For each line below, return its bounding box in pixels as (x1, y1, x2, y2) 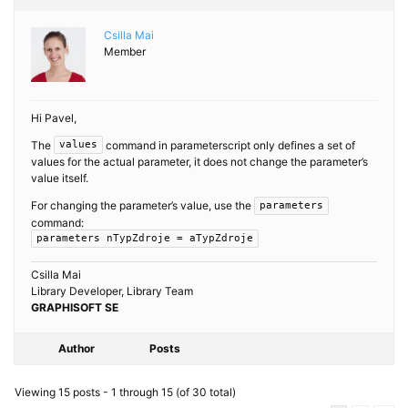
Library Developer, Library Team (31, 283, 193, 298)
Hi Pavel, (31, 111, 76, 126)
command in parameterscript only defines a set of (103, 138, 355, 153)
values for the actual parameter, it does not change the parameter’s (31, 155, 368, 169)
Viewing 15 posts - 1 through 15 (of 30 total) (15, 384, 236, 399)
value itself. (31, 171, 88, 186)
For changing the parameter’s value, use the (31, 199, 254, 213)
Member (104, 45, 146, 59)
